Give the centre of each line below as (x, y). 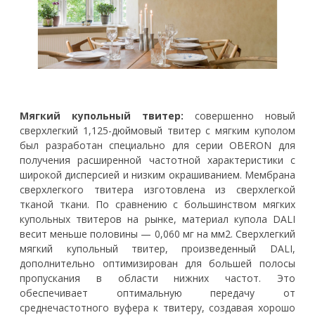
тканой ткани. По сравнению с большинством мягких (157, 205)
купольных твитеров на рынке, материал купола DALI (157, 219)
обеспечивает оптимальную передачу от (157, 293)
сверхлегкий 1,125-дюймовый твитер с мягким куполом (157, 131)
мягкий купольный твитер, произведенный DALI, (157, 249)
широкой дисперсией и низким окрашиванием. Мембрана (157, 175)
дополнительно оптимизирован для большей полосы (157, 264)
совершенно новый (239, 116)
